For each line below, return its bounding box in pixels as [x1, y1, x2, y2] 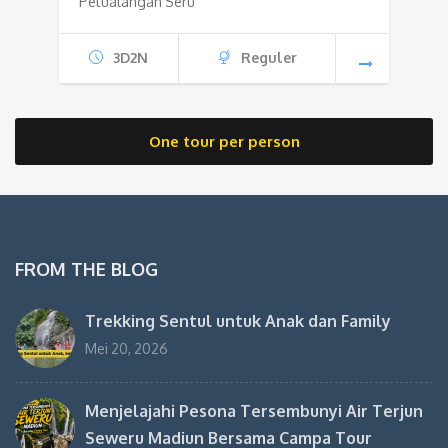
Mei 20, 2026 [85, 340, 168, 358]
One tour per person [148, 132, 300, 152]
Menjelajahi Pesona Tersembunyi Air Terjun [85, 401, 423, 422]
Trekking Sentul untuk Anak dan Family [85, 311, 391, 332]
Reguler [241, 49, 297, 67]
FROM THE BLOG [15, 258, 158, 281]
